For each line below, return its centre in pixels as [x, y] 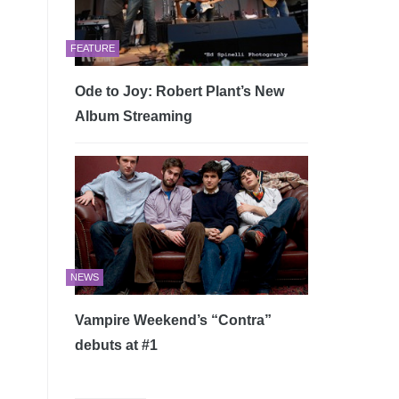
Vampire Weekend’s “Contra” [173, 321]
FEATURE [92, 49]
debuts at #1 [116, 346]
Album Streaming [133, 117]
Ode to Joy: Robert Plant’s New [179, 92]
